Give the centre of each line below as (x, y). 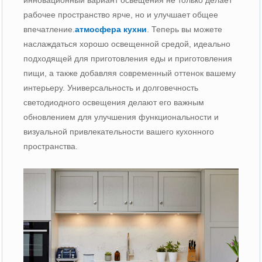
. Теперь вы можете (185, 29)
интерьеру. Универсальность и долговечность (111, 87)
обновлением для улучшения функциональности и (121, 117)
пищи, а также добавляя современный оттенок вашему (130, 73)
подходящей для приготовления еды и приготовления (128, 58)
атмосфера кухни (111, 29)
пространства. (51, 146)
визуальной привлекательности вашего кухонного (119, 131)
